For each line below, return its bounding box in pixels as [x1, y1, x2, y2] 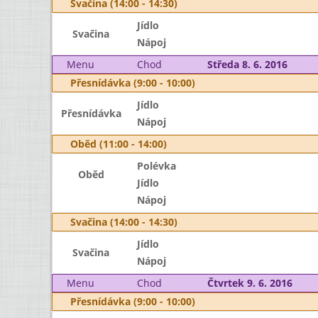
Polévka [136, 159, 176, 172]
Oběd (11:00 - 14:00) [70, 137, 167, 150]
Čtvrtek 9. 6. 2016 [207, 276, 292, 290]
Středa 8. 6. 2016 [207, 57, 287, 71]
